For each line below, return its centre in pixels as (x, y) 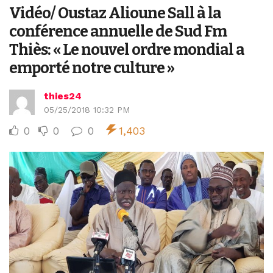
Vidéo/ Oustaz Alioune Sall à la (115, 13)
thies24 (63, 96)
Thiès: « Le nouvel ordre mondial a (127, 50)
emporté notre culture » (92, 68)
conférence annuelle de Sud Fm (118, 32)
